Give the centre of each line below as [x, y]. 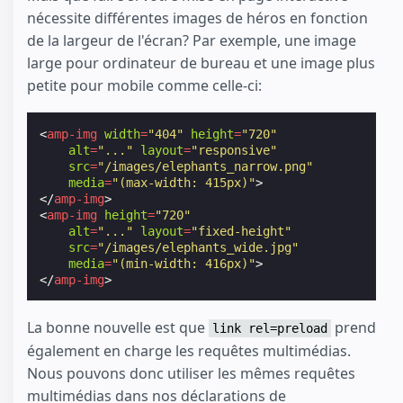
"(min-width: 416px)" [184, 263]
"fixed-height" [242, 231]
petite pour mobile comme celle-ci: [144, 85]
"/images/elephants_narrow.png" [206, 166]
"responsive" [234, 150]
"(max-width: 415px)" [184, 182]
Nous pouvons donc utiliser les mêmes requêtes [191, 373]
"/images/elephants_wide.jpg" [198, 247]
